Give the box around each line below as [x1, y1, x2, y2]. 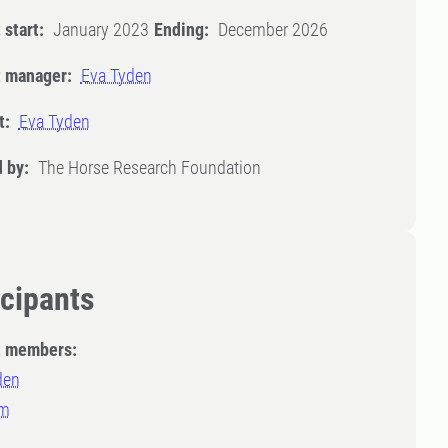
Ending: [153, 19, 209, 41]
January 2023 [52, 19, 149, 41]
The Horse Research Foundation [37, 157, 261, 179]
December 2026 [217, 19, 328, 41]
